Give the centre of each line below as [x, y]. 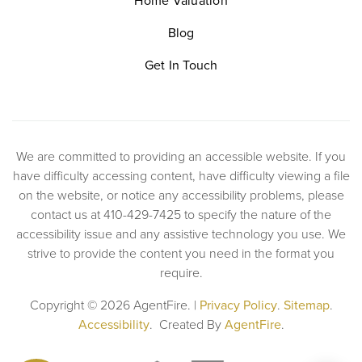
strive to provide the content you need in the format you [181, 253]
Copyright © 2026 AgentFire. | [114, 305]
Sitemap [306, 305]
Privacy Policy [238, 305]
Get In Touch [181, 65]
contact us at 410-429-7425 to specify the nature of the [181, 214]
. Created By [187, 324]
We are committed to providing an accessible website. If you [181, 156]
